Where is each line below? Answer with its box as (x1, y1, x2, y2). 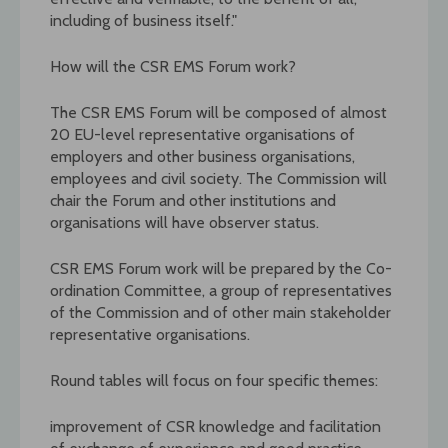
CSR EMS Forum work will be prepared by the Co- (50, 258, 392, 278)
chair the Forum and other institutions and (50, 190, 336, 210)
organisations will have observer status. (50, 212, 319, 232)
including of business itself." (50, 10, 237, 30)
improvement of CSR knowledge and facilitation (50, 416, 381, 436)
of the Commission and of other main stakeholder (50, 302, 391, 322)
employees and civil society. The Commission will (50, 168, 387, 188)
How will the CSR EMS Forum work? (50, 56, 296, 76)
